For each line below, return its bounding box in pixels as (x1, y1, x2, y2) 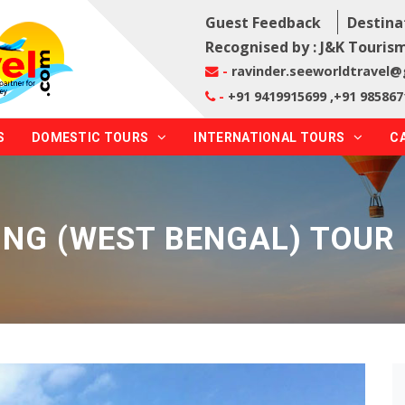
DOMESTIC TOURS (31, 130, 149, 145)
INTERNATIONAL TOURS (193, 130, 345, 145)
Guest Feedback (204, 13, 321, 33)
